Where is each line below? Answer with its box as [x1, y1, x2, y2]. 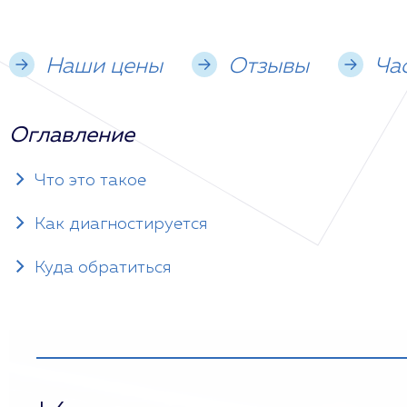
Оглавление [9, 124, 134, 146]
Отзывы [228, 55, 309, 77]
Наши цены [45, 55, 163, 77]
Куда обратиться [35, 260, 171, 276]
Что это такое [35, 173, 146, 189]
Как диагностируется [35, 216, 207, 233]
